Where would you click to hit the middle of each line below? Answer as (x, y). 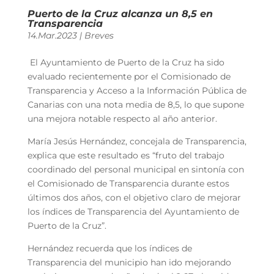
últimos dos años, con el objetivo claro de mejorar (134, 197)
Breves (99, 35)
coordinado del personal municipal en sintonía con (135, 169)
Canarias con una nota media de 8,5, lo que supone (135, 104)
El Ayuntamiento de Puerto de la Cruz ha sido (126, 62)
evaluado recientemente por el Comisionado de (129, 76)
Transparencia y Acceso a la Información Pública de (137, 90)
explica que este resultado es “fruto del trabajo (126, 155)
